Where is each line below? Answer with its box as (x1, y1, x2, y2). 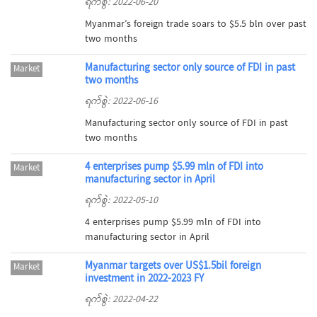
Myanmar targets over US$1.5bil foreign (84, 258, 261, 277)
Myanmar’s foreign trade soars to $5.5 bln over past (84, 16, 306, 34)
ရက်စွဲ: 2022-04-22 (84, 292, 158, 309)
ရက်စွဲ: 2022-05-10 (84, 192, 158, 210)
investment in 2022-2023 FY (84, 270, 204, 289)
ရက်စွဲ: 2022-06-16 (84, 93, 158, 111)
